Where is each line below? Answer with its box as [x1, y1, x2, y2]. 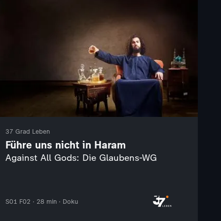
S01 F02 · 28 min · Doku [5, 197, 78, 205]
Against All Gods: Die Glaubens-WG [5, 152, 157, 164]
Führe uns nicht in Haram [5, 139, 126, 151]
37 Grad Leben [5, 128, 50, 136]
